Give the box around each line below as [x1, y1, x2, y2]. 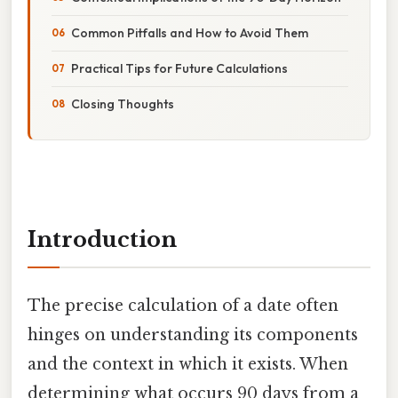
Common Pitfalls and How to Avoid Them [71, 24, 308, 41]
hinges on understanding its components [28, 324, 358, 345]
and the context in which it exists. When [28, 354, 348, 374]
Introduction [28, 226, 177, 252]
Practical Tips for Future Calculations [71, 60, 288, 76]
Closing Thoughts [71, 95, 174, 112]
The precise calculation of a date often [28, 295, 338, 315]
